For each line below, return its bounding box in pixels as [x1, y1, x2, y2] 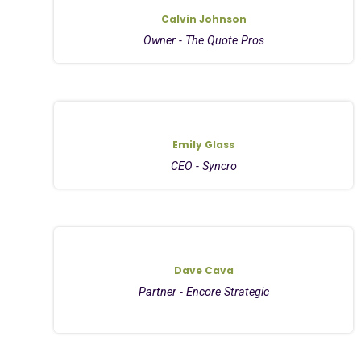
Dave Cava [173, 263, 234, 277]
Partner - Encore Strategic [138, 284, 269, 299]
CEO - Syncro [170, 159, 237, 173]
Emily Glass [172, 137, 235, 151]
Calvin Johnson [160, 11, 247, 26]
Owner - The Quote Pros [143, 33, 264, 48]
